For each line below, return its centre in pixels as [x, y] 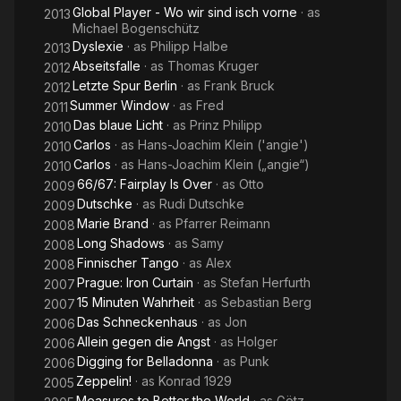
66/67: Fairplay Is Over [145, 184]
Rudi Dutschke [202, 204]
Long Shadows [121, 243]
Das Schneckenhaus [137, 322]
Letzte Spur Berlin [125, 85]
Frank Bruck [239, 85]
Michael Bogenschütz [136, 28]
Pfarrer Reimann [223, 223]
